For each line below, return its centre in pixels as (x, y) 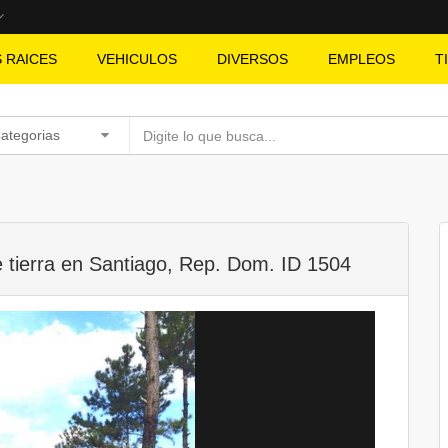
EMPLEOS (361, 59)
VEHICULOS (137, 59)
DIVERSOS (252, 59)
